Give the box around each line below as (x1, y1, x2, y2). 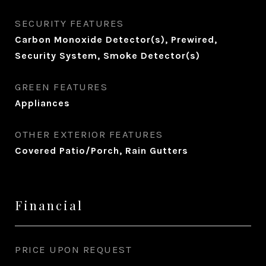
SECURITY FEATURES (15, 17, 124, 29)
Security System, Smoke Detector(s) (15, 50, 200, 61)
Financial (15, 197, 83, 213)
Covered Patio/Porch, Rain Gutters (15, 145, 188, 156)
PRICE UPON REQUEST (15, 243, 132, 255)
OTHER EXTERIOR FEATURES (15, 128, 163, 140)
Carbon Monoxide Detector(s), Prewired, (15, 34, 217, 45)
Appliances (15, 97, 70, 109)
